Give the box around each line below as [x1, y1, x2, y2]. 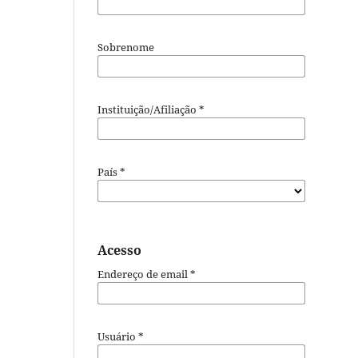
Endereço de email [97, 266, 190, 281]
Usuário [97, 328, 138, 344]
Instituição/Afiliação [97, 101, 199, 117]
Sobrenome [97, 39, 154, 54]
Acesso [97, 241, 141, 259]
